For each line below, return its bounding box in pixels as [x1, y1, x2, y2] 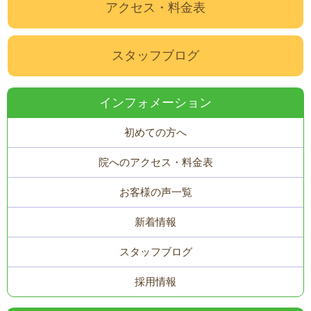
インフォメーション [99, 95, 212, 110]
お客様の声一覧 [119, 185, 192, 198]
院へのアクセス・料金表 [98, 155, 213, 168]
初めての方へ [124, 126, 187, 138]
